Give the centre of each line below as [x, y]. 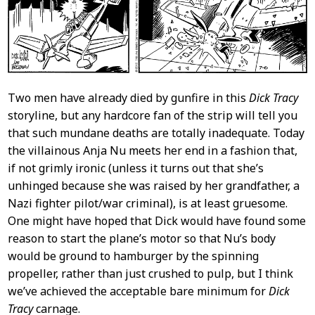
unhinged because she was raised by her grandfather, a [153, 185]
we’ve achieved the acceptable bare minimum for [138, 291]
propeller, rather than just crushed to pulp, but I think [150, 273]
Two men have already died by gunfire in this [128, 97]
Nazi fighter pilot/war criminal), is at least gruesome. [147, 203]
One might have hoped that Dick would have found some [156, 220]
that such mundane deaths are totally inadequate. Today [156, 133]
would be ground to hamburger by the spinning [133, 256]
